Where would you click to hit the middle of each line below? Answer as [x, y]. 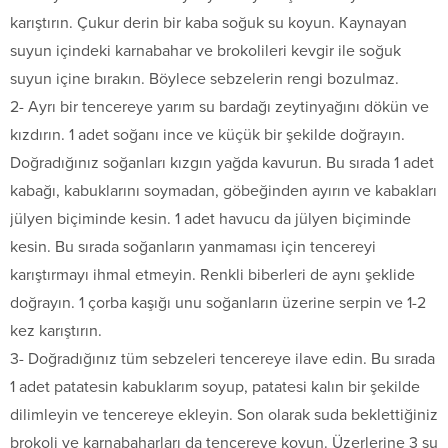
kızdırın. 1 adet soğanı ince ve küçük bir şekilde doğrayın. [207, 134]
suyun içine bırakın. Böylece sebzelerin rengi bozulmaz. [204, 78]
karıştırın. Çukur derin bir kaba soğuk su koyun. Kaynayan [208, 22]
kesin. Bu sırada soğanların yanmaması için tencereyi [193, 246]
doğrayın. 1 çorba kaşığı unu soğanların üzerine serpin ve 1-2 [218, 302]
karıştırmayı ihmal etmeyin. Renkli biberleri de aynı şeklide [212, 274]
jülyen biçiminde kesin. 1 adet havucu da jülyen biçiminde [210, 218]
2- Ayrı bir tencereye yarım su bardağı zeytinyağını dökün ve [219, 106]
